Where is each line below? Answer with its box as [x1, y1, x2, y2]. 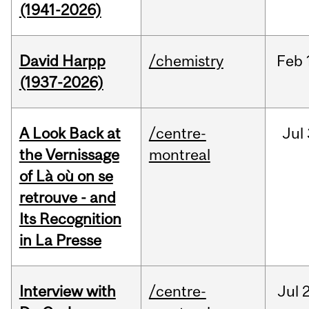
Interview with [19, 282, 116, 301]
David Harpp [19, 52, 106, 70]
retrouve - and [19, 188, 116, 207]
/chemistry [148, 52, 223, 70]
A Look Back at [19, 124, 121, 143]
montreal [148, 146, 210, 164]
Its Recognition [19, 210, 121, 228]
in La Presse [19, 231, 101, 250]
